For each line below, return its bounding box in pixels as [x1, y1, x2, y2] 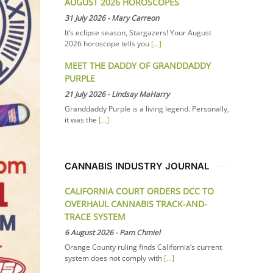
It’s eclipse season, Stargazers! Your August [65, 27, 211, 38]
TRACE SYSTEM [65, 210, 126, 222]
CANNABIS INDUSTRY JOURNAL [65, 160, 209, 172]
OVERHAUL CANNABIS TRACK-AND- [65, 197, 207, 210]
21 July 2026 [65, 88, 105, 99]
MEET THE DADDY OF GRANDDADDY [65, 59, 211, 71]
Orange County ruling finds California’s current [65, 241, 222, 252]
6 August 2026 [65, 227, 113, 238]
